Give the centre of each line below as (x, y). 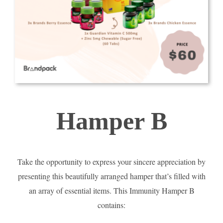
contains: (111, 205)
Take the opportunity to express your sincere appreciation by (111, 162)
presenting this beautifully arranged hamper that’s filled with (111, 176)
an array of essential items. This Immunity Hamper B (111, 191)
